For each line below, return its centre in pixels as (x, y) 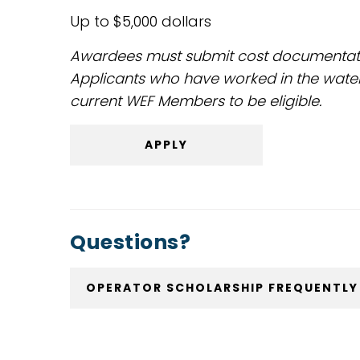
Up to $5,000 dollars (141, 21)
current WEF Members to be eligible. (196, 101)
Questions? (130, 242)
